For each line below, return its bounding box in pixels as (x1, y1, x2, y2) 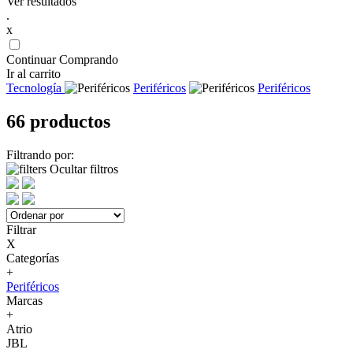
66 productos (6, 110, 110, 132)
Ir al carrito (6, 67, 61, 80)
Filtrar (6, 222, 36, 236)
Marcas (6, 293, 43, 307)
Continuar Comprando (6, 53, 118, 66)
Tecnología (6, 81, 65, 95)
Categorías (6, 251, 59, 265)
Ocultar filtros (46, 162, 118, 176)
